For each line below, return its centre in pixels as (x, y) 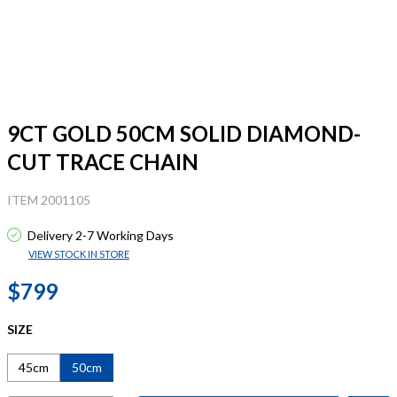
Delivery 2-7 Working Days (99, 235)
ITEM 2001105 (49, 200)
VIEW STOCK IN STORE (79, 254)
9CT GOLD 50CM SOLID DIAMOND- (184, 133)
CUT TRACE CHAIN (103, 162)
